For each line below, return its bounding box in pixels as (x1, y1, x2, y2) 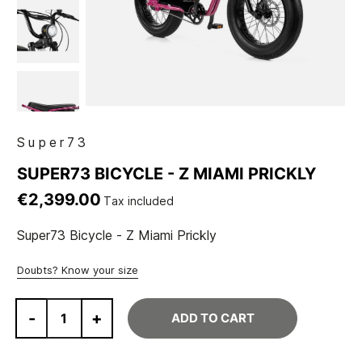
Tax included (103, 194, 175, 208)
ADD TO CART (170, 310, 255, 326)
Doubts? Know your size (17, 263, 139, 277)
